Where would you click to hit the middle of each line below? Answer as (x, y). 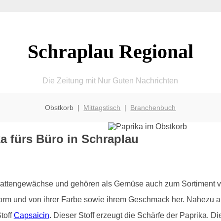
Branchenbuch (153, 107)
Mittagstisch (102, 107)
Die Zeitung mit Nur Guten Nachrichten (110, 80)
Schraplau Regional (110, 51)
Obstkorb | (64, 107)
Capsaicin (31, 215)
